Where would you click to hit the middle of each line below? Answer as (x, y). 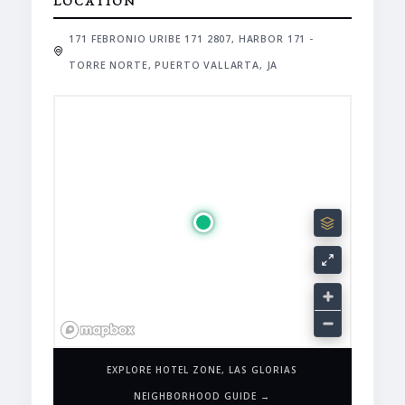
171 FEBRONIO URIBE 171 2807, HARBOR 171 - (191, 38)
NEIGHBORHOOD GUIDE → (202, 396)
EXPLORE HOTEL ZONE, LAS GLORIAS (202, 369)
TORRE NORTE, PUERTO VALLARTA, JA (174, 65)
